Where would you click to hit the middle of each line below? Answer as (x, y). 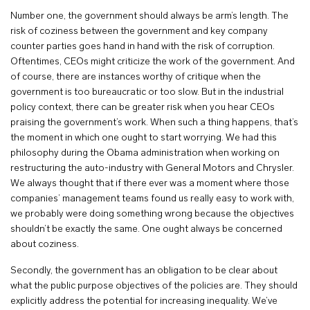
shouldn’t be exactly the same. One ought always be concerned (146, 229)
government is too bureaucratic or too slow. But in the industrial (147, 92)
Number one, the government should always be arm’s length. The (149, 16)
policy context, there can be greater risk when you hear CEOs (143, 108)
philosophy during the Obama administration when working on (145, 153)
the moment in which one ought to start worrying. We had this (144, 138)
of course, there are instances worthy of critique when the (136, 77)
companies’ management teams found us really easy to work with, (152, 199)
